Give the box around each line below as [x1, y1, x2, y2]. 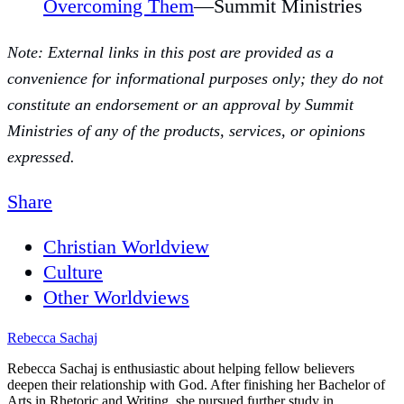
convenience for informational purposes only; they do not [7, 69, 383, 87]
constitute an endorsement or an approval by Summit [7, 95, 353, 114]
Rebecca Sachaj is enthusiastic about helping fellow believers [7, 360, 354, 376]
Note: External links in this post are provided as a [7, 42, 334, 61]
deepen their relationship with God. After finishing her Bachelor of [7, 376, 385, 392]
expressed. [7, 147, 75, 166]
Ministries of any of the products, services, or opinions [7, 121, 365, 140]
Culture [43, 260, 103, 283]
